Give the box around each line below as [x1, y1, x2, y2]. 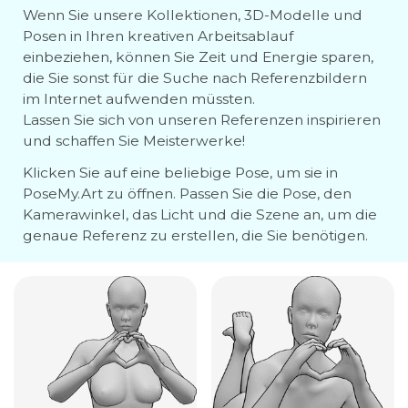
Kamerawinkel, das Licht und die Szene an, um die [23, 206, 377, 223]
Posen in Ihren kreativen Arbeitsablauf [23, 27, 293, 45]
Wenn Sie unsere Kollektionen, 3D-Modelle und [23, 6, 362, 24]
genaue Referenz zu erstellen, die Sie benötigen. [23, 227, 368, 244]
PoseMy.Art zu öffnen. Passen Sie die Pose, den [23, 185, 352, 202]
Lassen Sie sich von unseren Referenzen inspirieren [23, 111, 381, 128]
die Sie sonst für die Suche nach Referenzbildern [23, 69, 367, 87]
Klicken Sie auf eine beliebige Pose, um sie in [23, 164, 338, 181]
